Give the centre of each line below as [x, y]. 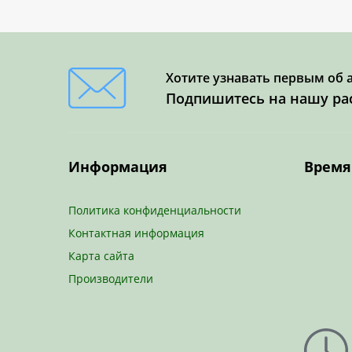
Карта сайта [101, 255]
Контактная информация [136, 233]
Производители [111, 278]
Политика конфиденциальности [155, 210]
